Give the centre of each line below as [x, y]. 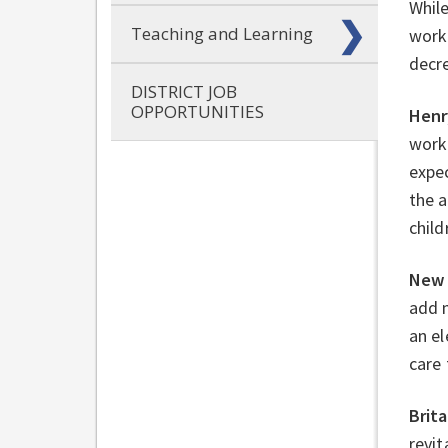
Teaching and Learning [222, 33]
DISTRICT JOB [184, 91]
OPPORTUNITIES [197, 111]
